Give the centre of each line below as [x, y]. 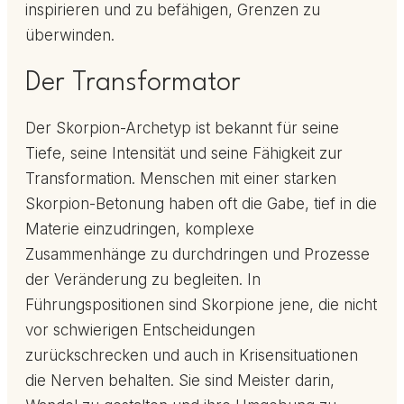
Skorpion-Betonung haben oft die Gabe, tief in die [201, 204]
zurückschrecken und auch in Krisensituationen [192, 356]
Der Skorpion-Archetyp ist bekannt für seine [182, 129]
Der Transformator [133, 84]
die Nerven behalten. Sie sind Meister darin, [180, 381]
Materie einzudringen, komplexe [140, 230]
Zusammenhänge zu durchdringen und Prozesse [197, 255]
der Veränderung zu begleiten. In [143, 280]
